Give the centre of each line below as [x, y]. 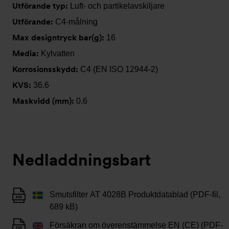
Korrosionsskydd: [46, 69]
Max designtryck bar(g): [59, 38]
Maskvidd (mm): [44, 101]
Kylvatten [58, 53]
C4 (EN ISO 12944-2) [119, 69]
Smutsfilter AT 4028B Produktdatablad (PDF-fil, [135, 194]
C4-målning [76, 22]
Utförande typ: [41, 6]
